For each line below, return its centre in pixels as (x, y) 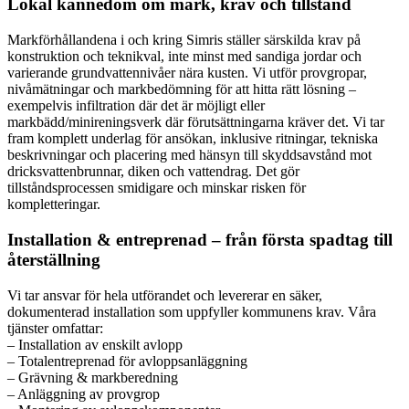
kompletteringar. (54, 204)
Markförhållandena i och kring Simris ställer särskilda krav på (184, 40)
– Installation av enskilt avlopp (95, 344)
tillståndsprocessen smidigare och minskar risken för (157, 188)
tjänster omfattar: (55, 328)
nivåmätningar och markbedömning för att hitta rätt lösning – (182, 89)
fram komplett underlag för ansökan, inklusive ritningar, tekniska (193, 139)
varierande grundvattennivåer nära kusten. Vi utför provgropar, (187, 73)
